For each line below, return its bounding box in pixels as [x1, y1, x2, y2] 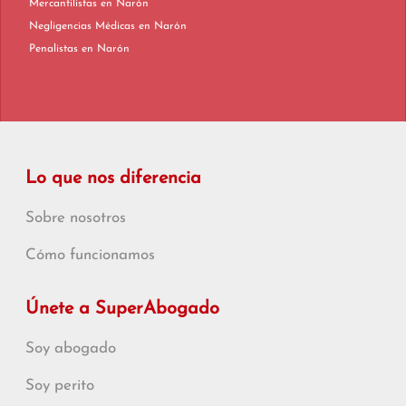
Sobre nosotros [25, 210, 126, 226]
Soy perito [25, 378, 94, 393]
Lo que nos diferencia [25, 169, 201, 188]
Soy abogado [25, 341, 116, 356]
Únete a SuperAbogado [25, 300, 219, 318]
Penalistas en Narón [82, 43, 130, 54]
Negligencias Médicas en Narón [139, 21, 187, 32]
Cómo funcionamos [25, 247, 155, 263]
